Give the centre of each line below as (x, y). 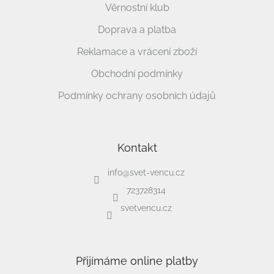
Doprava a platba (137, 30)
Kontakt (137, 148)
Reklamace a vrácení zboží (137, 52)
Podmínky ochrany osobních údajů (137, 96)
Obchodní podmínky (137, 74)
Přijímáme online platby (137, 261)
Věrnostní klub (137, 8)
